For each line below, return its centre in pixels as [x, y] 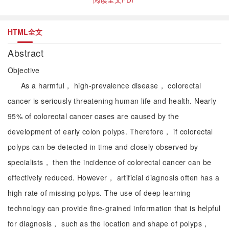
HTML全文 [25, 32]
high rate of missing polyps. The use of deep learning [99, 193]
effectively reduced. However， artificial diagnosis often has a [114, 177]
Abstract [27, 53]
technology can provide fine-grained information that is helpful [114, 208]
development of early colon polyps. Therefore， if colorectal [110, 131]
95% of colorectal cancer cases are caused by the [94, 116]
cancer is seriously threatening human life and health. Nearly [112, 101]
